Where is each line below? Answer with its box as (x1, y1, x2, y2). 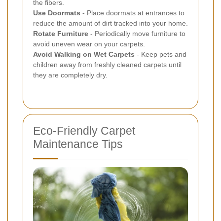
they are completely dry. (33, 71, 108, 79)
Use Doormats (33, 8, 80, 17)
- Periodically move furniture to (88, 29, 185, 37)
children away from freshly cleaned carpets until (33, 60, 182, 69)
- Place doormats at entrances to (80, 8, 184, 17)
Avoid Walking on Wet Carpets (33, 50, 135, 58)
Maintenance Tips (33, 137, 123, 150)
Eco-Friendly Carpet (33, 124, 135, 137)
